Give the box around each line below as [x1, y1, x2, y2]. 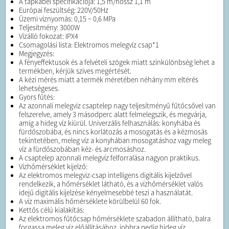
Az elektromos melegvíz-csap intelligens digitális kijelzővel [19, 171, 192, 180]
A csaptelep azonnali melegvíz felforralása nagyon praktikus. [19, 153, 200, 163]
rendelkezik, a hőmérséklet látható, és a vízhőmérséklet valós [19, 179, 203, 189]
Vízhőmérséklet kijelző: [19, 162, 87, 172]
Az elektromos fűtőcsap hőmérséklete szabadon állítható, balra [19, 214, 211, 224]
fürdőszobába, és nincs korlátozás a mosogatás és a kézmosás [19, 127, 208, 137]
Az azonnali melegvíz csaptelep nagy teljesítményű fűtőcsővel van [19, 101, 216, 111]
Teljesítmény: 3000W [19, 23, 80, 33]
